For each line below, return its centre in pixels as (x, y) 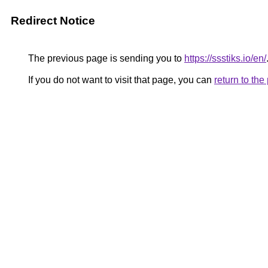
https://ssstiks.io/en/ (225, 58)
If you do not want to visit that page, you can (120, 80)
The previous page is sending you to (105, 58)
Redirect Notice (53, 21)
